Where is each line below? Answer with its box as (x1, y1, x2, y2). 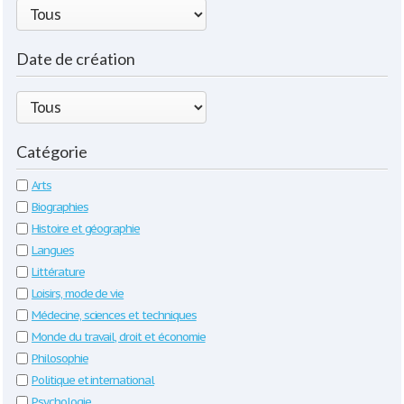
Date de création (16, 49, 135, 69)
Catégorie (16, 142, 87, 161)
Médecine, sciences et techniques (32, 308, 197, 323)
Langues (32, 243, 74, 258)
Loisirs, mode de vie (32, 286, 124, 301)
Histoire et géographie (32, 221, 141, 236)
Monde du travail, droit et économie (32, 329, 206, 344)
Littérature (32, 264, 85, 280)
